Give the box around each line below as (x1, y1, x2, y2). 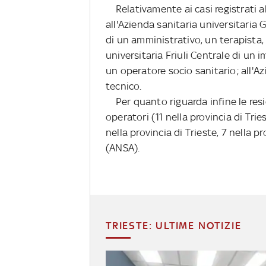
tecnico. (106, 80, 142, 93)
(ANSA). (106, 142, 140, 154)
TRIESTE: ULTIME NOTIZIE (106, 220, 242, 232)
